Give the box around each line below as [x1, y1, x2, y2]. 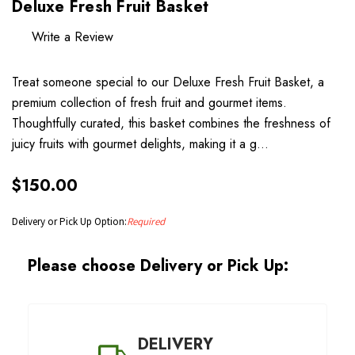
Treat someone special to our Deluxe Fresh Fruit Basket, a [12, 73, 324, 92]
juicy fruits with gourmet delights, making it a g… [12, 135, 269, 154]
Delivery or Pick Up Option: [12, 215, 127, 229]
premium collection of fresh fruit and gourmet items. [12, 94, 287, 113]
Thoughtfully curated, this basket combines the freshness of [12, 114, 330, 133]
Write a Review [32, 28, 113, 47]
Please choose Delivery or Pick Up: [28, 254, 288, 278]
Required [127, 215, 165, 229]
